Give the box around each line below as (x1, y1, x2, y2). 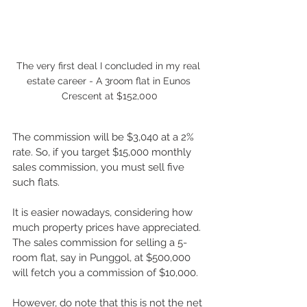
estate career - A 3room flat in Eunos (26, 75, 193, 86)
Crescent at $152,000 (62, 90, 158, 101)
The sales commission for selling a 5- (12, 236, 187, 249)
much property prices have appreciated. (12, 221, 204, 234)
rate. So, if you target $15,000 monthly (12, 145, 194, 158)
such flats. (12, 175, 60, 188)
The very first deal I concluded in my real (16, 60, 203, 71)
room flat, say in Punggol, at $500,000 (12, 251, 193, 264)
